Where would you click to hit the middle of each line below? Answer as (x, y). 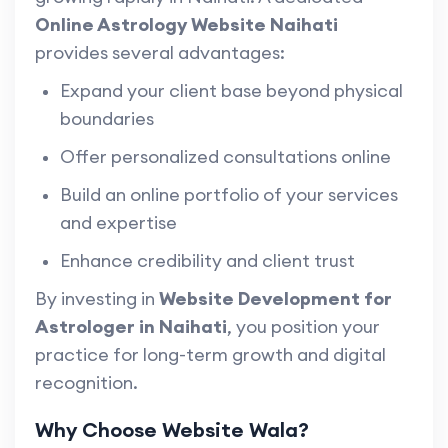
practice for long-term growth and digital (210, 355)
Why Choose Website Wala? (172, 430)
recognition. (86, 383)
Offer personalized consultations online (225, 157)
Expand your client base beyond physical (231, 91)
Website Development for (275, 299)
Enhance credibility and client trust (207, 261)
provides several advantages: (160, 53)
